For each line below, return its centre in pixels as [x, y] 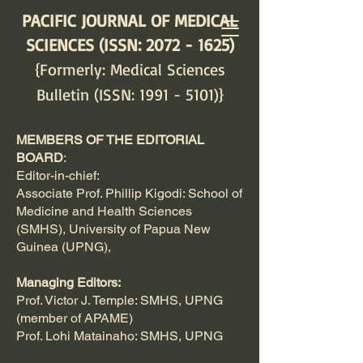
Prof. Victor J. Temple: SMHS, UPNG [120, 300]
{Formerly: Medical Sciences [130, 69]
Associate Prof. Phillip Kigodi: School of [129, 193]
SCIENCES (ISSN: [85, 45]
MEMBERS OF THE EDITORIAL [110, 140]
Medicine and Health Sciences [104, 211]
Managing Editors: [68, 282]
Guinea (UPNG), [64, 247]
